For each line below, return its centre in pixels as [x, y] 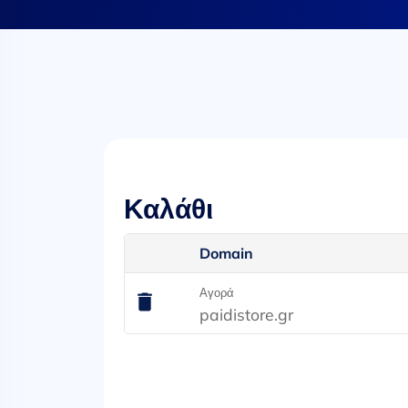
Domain [227, 253]
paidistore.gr [247, 314]
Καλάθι [169, 209]
